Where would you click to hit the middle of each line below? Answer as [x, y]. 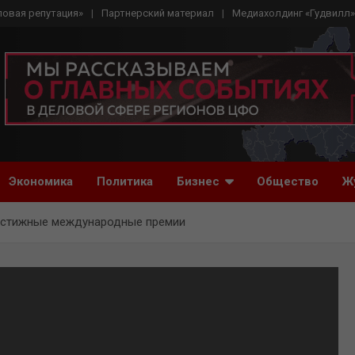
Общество [288, 181]
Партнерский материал [158, 13]
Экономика [41, 181]
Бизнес [198, 181]
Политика [125, 181]
